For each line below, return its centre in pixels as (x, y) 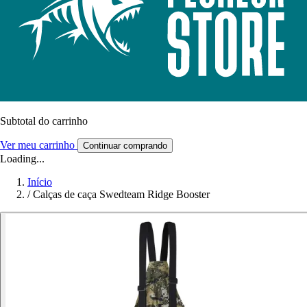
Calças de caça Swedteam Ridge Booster (121, 195)
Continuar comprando (125, 146)
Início (40, 182)
